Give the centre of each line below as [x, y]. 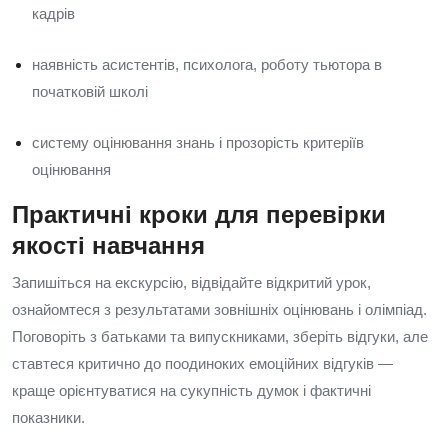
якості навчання [108, 245]
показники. [48, 417]
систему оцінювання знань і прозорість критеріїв [198, 142]
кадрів [53, 13]
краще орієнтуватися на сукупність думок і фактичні [191, 390]
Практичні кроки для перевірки [199, 214]
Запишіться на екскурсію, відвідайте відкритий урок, [191, 282]
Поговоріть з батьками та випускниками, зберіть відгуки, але [220, 336]
